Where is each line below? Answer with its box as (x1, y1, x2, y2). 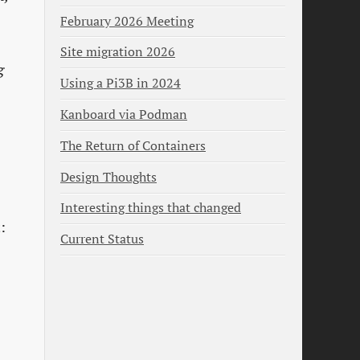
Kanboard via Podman (60, 106, 187, 124)
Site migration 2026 (60, 43, 175, 61)
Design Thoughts (60, 168, 157, 186)
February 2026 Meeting (60, 12, 194, 30)
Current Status (60, 231, 144, 248)
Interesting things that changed (60, 199, 241, 217)
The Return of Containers (60, 137, 206, 154)
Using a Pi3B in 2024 (60, 75, 181, 92)
